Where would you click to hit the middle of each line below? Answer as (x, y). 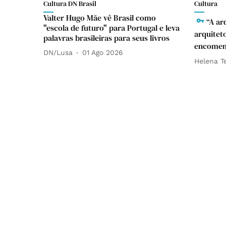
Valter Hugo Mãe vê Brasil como (100, 17)
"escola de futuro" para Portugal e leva (111, 27)
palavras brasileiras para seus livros (106, 38)
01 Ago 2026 (103, 53)
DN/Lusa (58, 53)
